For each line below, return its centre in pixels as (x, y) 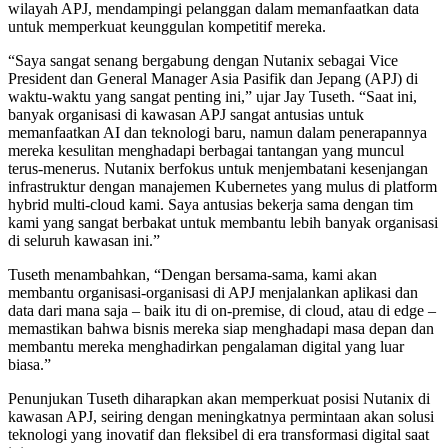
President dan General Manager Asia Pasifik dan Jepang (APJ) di (213, 78)
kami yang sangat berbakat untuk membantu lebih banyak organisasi (223, 222)
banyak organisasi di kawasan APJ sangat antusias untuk (186, 114)
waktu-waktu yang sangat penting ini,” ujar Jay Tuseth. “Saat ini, (212, 96)
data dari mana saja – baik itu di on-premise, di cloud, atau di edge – (222, 310)
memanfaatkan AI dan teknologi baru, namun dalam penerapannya (217, 132)
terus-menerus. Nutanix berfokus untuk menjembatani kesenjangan (218, 168)
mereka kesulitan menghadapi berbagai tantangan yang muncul (206, 150)
